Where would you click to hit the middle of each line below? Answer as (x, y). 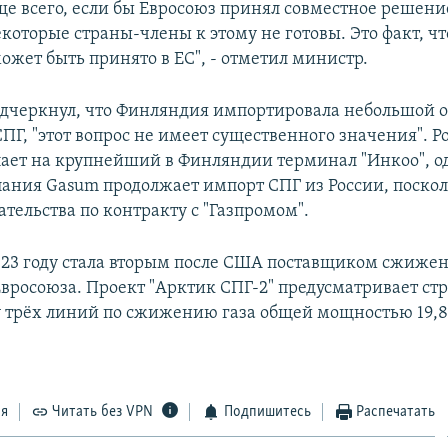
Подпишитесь (267, 411)
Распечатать (396, 411)
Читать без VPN (103, 411)
